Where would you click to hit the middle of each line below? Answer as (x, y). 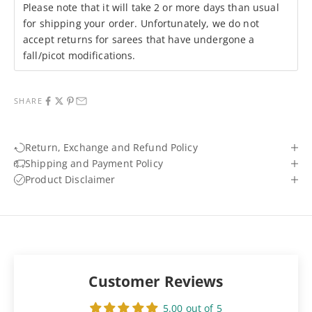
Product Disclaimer (70, 180)
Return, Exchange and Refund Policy (111, 148)
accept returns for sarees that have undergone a (139, 40)
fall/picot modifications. (79, 56)
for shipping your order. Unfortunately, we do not (141, 24)
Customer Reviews (156, 282)
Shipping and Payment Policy (94, 164)
